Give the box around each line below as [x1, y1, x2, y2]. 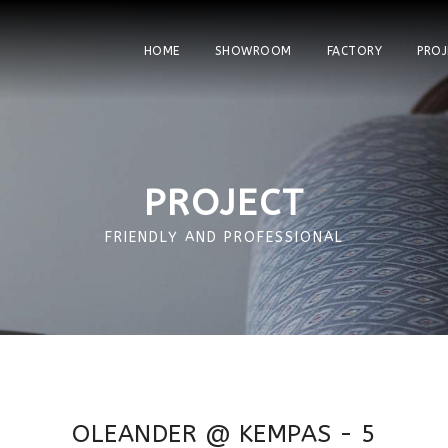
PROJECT [143, 182, 305, 224]
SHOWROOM [214, 44, 292, 58]
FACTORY [326, 44, 382, 58]
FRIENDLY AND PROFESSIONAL [104, 229, 344, 246]
